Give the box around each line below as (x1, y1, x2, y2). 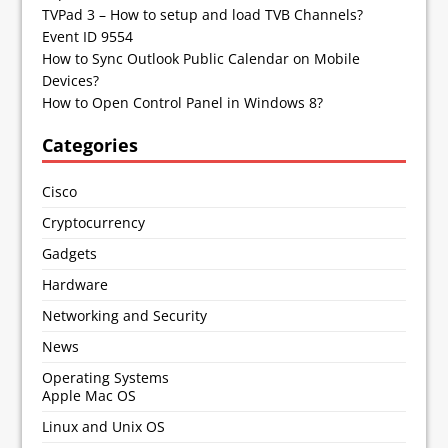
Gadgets (42, 244, 98, 263)
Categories (42, 133, 139, 157)
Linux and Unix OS (42, 417, 166, 436)
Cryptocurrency (42, 213, 146, 232)
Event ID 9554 (42, 27, 134, 46)
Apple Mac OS (42, 386, 137, 405)
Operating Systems (42, 368, 170, 387)
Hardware (42, 275, 109, 294)
